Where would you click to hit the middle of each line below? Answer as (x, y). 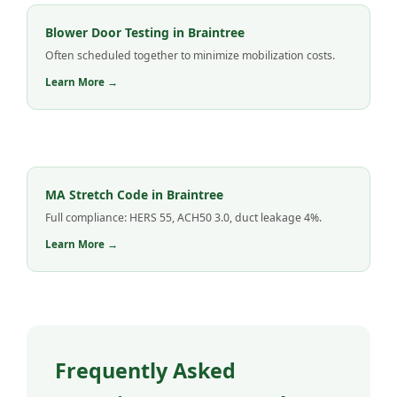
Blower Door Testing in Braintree (145, 33)
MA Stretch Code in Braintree (134, 195)
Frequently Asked (145, 371)
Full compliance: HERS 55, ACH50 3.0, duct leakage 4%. (183, 218)
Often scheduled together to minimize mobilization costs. (190, 56)
